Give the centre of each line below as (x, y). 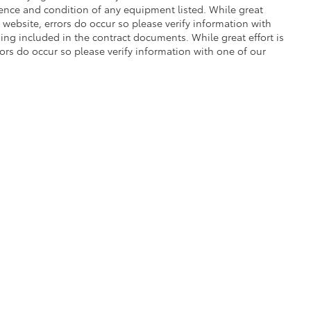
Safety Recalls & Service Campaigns (109, 272)
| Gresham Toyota (243, 272)
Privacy (20, 272)
